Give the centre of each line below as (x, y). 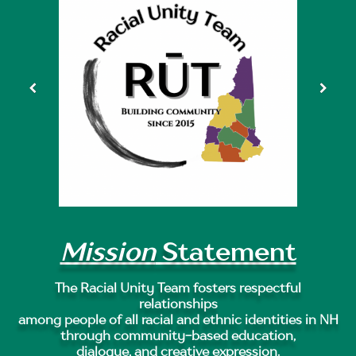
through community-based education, (178, 336)
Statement (226, 252)
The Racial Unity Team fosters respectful (178, 288)
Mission (108, 252)
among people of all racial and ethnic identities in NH (178, 320)
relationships (178, 304)
